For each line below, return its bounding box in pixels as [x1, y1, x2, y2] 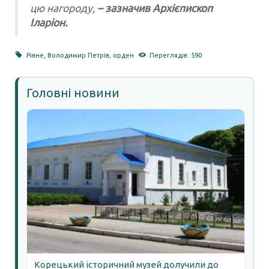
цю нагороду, [30, 2, 95, 14]
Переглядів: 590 [149, 51, 202, 59]
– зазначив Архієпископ [95, 2, 213, 14]
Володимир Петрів [47, 51, 110, 59]
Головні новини [26, 85, 119, 100]
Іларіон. [30, 16, 67, 28]
